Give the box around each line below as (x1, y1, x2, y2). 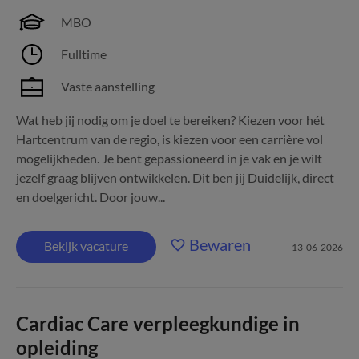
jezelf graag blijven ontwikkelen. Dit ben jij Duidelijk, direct (16, 170, 334, 185)
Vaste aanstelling (61, 79, 155, 94)
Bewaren (189, 235, 251, 254)
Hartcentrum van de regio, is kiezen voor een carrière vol (16, 131, 323, 147)
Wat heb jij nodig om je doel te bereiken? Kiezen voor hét (16, 112, 325, 127)
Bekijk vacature (44, 238, 128, 253)
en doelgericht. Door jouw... (16, 189, 165, 204)
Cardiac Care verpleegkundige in (16, 312, 300, 335)
